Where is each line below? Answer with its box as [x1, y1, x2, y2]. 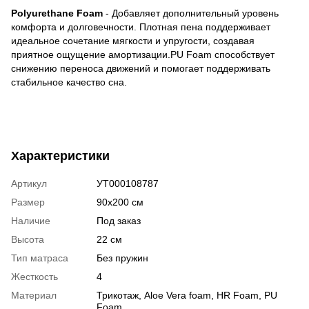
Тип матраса [11, 252, 68, 264]
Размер [11, 197, 45, 208]
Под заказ [97, 215, 141, 227]
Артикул [11, 178, 47, 190]
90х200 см [97, 197, 143, 208]
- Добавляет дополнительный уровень [103, 8, 279, 19]
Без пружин [97, 252, 148, 264]
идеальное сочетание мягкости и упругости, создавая [11, 35, 255, 47]
